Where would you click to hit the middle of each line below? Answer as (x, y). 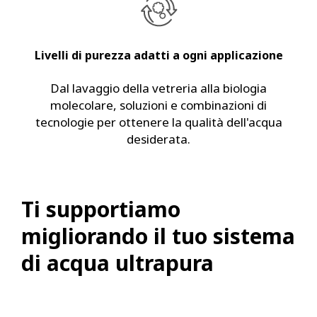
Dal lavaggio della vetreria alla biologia (158, 88)
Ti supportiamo (101, 209)
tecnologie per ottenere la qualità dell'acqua (158, 122)
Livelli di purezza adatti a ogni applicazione (158, 55)
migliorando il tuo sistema (158, 236)
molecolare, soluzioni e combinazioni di (158, 105)
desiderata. (158, 139)
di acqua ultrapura (117, 263)
